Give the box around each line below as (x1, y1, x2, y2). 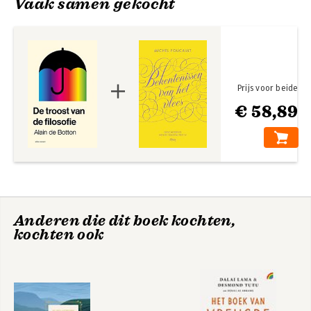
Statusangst (14, 112, 72, 126)
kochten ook (14, 225, 104, 244)
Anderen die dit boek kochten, (14, 211, 236, 230)
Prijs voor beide (237, 83, 299, 93)
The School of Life (200, 112, 287, 126)
